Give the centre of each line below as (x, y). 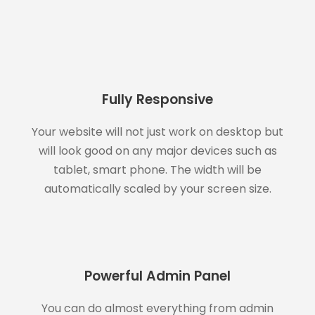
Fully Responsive (157, 99)
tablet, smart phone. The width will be (157, 169)
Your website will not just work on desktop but (157, 131)
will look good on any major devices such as (157, 150)
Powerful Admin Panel (157, 276)
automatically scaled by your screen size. (157, 188)
